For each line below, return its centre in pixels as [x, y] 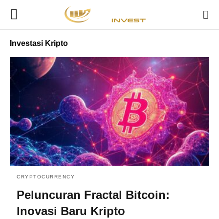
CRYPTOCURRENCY [46, 176]
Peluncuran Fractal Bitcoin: [93, 195]
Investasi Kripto [39, 43]
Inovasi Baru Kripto [71, 211]
